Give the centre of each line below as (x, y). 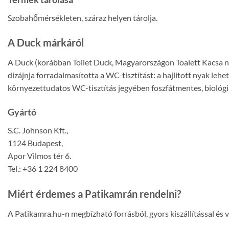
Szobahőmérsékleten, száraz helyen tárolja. (83, 17)
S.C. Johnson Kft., (38, 130)
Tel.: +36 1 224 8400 (43, 169)
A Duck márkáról (46, 43)
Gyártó (22, 112)
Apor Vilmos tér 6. (39, 156)
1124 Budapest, (35, 143)
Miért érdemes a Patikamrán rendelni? (94, 194)
